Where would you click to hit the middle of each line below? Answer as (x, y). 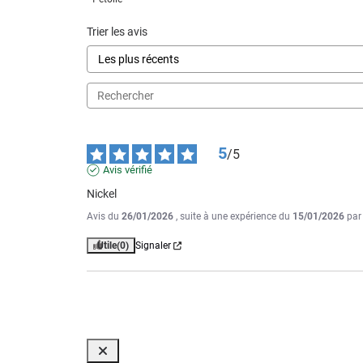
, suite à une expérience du (234, 217)
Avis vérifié (128, 170)
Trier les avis (117, 32)
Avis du (104, 217)
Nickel (102, 194)
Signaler (153, 246)
